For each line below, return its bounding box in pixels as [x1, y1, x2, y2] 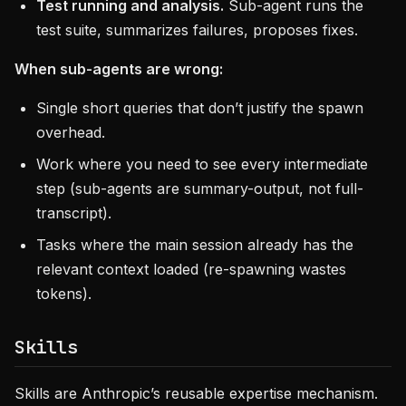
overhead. [36, 123, 105, 141]
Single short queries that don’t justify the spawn [36, 99, 363, 117]
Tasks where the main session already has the [36, 236, 353, 254]
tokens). [36, 285, 92, 303]
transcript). [36, 204, 111, 222]
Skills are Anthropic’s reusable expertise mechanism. [14, 384, 378, 402]
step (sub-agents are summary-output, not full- [36, 179, 363, 198]
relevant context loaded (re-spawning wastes [36, 260, 346, 278]
